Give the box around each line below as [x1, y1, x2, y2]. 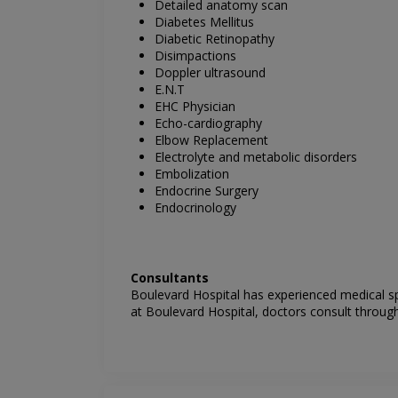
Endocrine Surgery [154, 182, 259, 200]
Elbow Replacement [154, 131, 268, 149]
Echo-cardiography [154, 115, 262, 132]
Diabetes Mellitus [154, 13, 254, 31]
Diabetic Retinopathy [154, 30, 275, 48]
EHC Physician [154, 98, 235, 115]
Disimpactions [154, 47, 236, 65]
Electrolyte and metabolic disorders [154, 148, 357, 166]
